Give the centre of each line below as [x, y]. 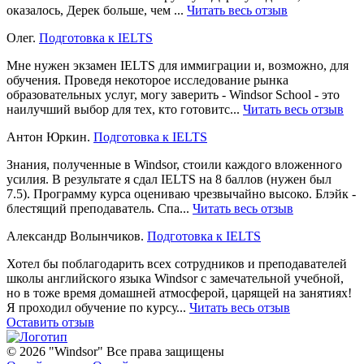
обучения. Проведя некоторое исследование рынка [147, 80]
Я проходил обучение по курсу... [98, 307]
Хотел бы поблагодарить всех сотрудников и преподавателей [177, 263]
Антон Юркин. [50, 136]
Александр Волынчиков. [77, 236]
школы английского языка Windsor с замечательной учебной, [175, 278]
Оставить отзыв [50, 322]
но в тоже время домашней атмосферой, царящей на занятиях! [179, 292]
